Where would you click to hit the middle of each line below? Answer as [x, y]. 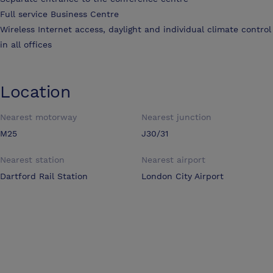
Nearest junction [176, 117]
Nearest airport [173, 160]
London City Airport [183, 176]
